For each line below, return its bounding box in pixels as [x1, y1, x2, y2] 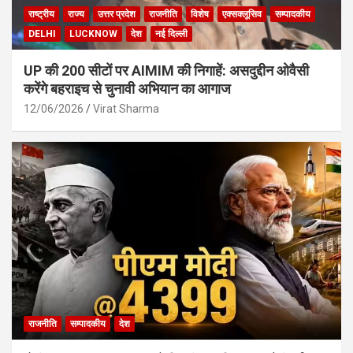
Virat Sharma [93, 102, 159, 116]
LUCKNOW [69, 28, 117, 40]
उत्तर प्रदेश [98, 9, 136, 20]
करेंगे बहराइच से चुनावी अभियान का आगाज [24, 80, 231, 98]
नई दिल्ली [155, 28, 188, 40]
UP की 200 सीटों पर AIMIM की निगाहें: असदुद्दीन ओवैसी [24, 62, 309, 80]
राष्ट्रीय [28, 9, 54, 20]
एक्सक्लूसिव [222, 9, 262, 20]
